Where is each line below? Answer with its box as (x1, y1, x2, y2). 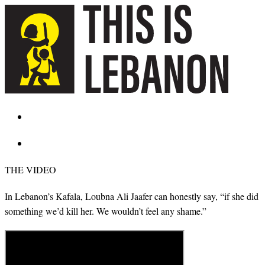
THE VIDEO (5, 163, 56, 176)
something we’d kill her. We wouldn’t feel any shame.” (5, 204, 206, 217)
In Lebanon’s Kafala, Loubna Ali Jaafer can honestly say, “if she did (5, 189, 258, 202)
